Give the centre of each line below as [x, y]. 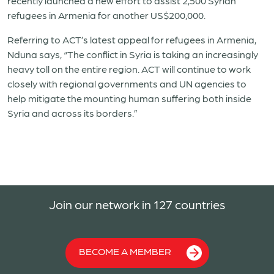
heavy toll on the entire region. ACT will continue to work [129, 69]
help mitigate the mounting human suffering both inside [129, 98]
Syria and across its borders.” [72, 113]
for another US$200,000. [151, 15]
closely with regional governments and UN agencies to [127, 83]
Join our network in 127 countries [137, 204]
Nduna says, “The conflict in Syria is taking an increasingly [133, 54]
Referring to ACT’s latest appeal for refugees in [112, 39]
